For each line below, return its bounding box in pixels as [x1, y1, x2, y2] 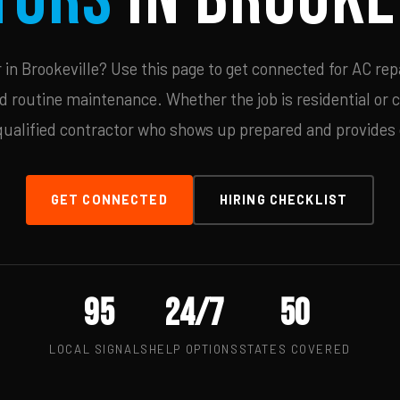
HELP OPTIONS [148, 342, 239, 356]
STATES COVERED [238, 342, 351, 356]
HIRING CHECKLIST [219, 192, 348, 207]
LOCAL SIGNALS [49, 342, 149, 356]
